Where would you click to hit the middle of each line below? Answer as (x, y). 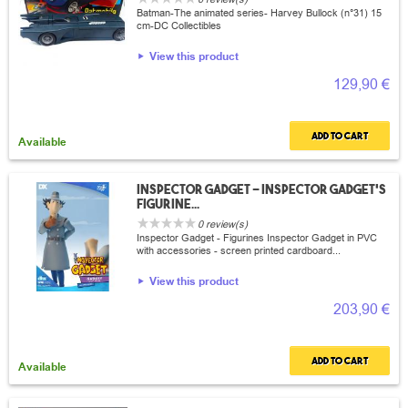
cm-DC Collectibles (179, 26)
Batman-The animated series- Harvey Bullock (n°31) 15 (259, 13)
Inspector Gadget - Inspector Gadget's (261, 189)
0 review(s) (223, 224)
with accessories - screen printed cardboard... (239, 251)
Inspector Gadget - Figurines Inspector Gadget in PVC (257, 238)
